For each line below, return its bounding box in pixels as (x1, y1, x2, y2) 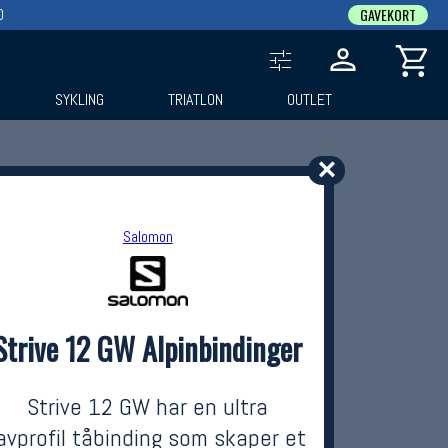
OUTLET (286, 89, 332, 110)
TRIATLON (168, 89, 224, 110)
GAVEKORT (360, 4, 416, 25)
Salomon (122, 226, 173, 247)
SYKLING (55, 89, 105, 110)
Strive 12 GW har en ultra (27, 391, 269, 422)
